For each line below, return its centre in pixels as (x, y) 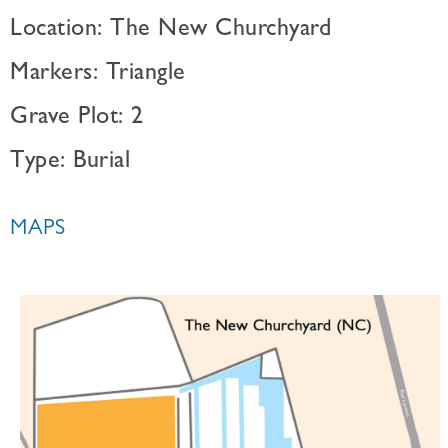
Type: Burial (70, 163)
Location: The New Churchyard (170, 31)
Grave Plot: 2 (77, 119)
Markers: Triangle (98, 75)
